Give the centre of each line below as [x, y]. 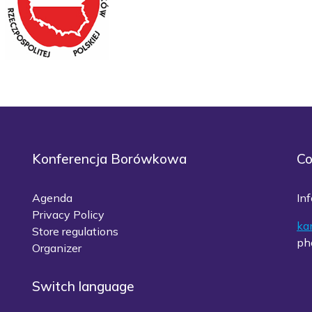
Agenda [52, 198]
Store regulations [75, 232]
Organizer [57, 248]
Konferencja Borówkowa [109, 159]
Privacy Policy [68, 215]
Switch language [83, 287]
